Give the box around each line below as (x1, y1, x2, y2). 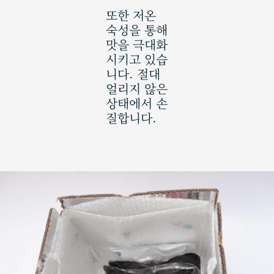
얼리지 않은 (105, 80, 168, 98)
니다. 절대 (105, 65, 160, 83)
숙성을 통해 (105, 21, 168, 39)
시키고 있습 (105, 50, 168, 68)
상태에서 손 (105, 94, 168, 113)
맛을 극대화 (105, 35, 168, 54)
